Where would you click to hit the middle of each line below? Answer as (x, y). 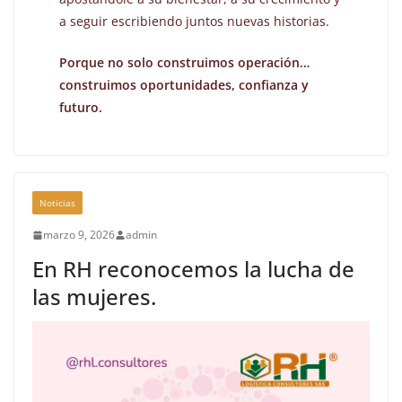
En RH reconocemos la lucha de (193, 269)
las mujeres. (94, 297)
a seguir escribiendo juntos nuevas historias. (195, 22)
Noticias (57, 203)
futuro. (81, 108)
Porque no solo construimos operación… (185, 63)
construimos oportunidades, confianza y (184, 85)
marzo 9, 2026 (79, 235)
